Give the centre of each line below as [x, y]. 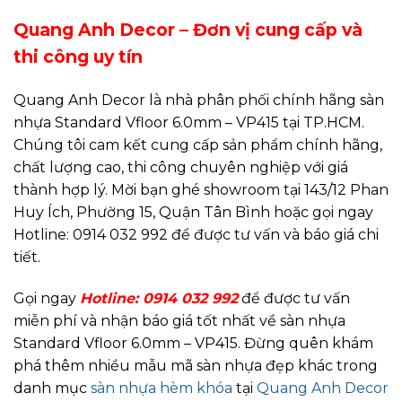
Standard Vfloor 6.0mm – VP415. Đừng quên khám [193, 343]
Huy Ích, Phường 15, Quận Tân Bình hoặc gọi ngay [193, 213]
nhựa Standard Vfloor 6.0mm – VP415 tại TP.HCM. [189, 123]
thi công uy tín [78, 57]
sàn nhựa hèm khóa [162, 388]
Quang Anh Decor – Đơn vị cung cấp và [188, 30]
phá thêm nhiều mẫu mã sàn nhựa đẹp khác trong [196, 365]
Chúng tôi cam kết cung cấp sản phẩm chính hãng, [198, 145]
